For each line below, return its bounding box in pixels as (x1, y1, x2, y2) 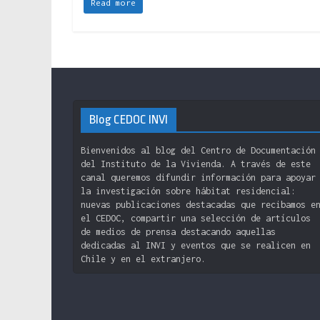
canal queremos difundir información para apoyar (81, 171, 316, 183)
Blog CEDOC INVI (89, 112, 168, 126)
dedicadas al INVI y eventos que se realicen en (81, 239, 311, 251)
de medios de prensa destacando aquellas (81, 226, 276, 237)
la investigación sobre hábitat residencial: (81, 185, 296, 196)
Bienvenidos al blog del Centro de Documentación (81, 144, 316, 156)
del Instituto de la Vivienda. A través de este (81, 158, 311, 169)
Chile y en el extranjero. (81, 253, 206, 264)
